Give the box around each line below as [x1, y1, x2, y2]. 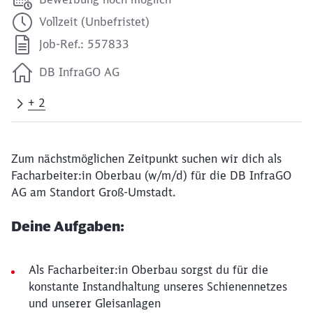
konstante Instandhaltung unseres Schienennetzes [29, 279, 287, 293]
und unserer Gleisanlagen [29, 296, 161, 310]
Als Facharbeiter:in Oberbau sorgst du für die [29, 263, 268, 277]
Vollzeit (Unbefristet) [39, 15, 150, 29]
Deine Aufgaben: [11, 217, 124, 235]
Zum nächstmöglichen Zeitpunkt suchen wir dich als [11, 152, 282, 166]
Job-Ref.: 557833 [39, 37, 129, 51]
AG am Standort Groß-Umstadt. [11, 185, 175, 199]
